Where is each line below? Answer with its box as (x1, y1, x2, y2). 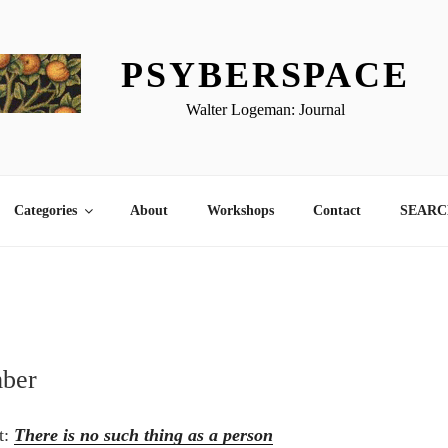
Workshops (206, 203, 274, 219)
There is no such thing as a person (14, 425, 273, 446)
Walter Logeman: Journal (186, 100, 346, 118)
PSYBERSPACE (121, 54, 410, 95)
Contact (312, 203, 361, 219)
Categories (13, 203, 77, 219)
